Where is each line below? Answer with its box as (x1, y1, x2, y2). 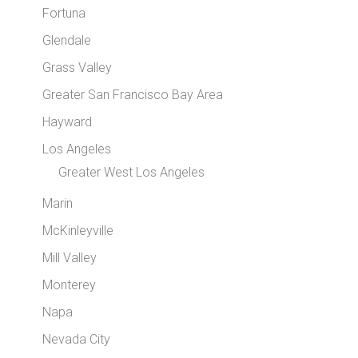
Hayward (42, 114, 93, 129)
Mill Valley (42, 250, 97, 265)
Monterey (42, 277, 97, 292)
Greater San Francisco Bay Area (42, 87, 224, 102)
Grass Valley (42, 60, 113, 75)
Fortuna (42, 6, 86, 21)
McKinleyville (42, 223, 114, 238)
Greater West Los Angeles (58, 165, 205, 180)
